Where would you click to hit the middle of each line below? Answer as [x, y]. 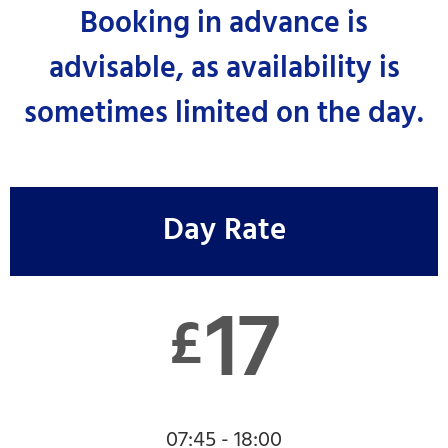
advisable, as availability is [224, 69]
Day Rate [224, 231]
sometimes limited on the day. [224, 114]
